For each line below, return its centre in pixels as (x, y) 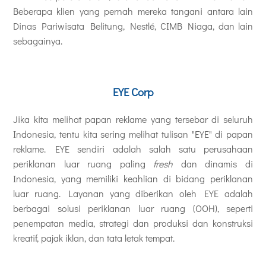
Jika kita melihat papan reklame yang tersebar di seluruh (133, 119)
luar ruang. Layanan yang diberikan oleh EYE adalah (133, 194)
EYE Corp (133, 92)
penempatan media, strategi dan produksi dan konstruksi (133, 223)
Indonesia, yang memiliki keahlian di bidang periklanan (133, 179)
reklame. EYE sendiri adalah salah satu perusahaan (133, 149)
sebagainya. (38, 40)
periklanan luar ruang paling (83, 164)
